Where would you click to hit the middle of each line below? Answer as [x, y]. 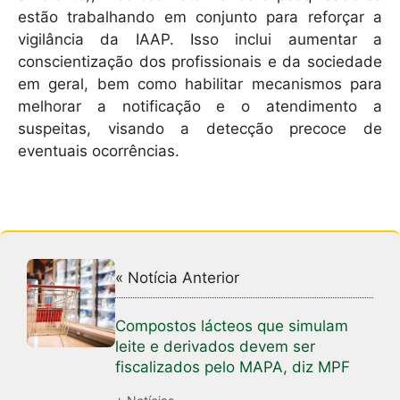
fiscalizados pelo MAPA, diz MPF [233, 367]
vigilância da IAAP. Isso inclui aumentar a [200, 40]
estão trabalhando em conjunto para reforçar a [200, 17]
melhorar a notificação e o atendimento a [200, 107]
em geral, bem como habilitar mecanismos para [200, 84]
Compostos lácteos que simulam [232, 325]
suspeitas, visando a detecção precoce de [200, 129]
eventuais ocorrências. [99, 151]
